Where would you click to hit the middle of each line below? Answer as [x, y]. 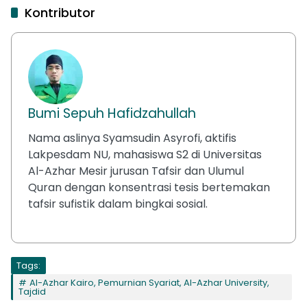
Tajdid [32, 291]
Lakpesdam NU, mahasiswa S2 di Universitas [145, 154]
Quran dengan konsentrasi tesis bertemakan [149, 187]
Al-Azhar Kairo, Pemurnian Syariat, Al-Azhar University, [149, 282]
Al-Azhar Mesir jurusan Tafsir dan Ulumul [136, 171]
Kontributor [60, 12]
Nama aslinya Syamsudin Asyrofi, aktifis [132, 138]
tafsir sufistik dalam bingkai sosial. [118, 204]
